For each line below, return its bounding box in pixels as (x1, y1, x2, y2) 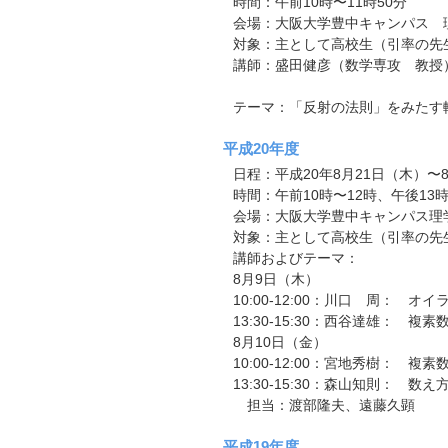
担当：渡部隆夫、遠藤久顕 (232, 397, 415, 413)
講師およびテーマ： (232, 250, 359, 266)
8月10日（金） (232, 334, 327, 350)
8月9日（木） (232, 271, 319, 287)
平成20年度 (222, 140, 299, 157)
